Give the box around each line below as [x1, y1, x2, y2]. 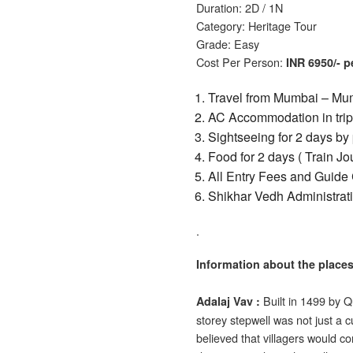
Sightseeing [208, 127, 278, 146]
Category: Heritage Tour [196, 17, 317, 34]
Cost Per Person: [196, 53, 283, 70]
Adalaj [196, 292, 230, 309]
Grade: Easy [196, 35, 259, 52]
